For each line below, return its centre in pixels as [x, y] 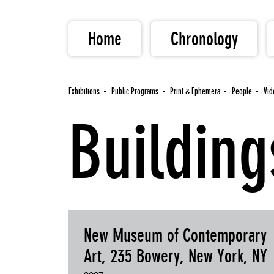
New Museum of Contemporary [175, 235]
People [242, 91]
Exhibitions [84, 91]
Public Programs [135, 91]
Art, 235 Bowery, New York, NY [176, 256]
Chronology [204, 39]
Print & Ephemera [195, 91]
